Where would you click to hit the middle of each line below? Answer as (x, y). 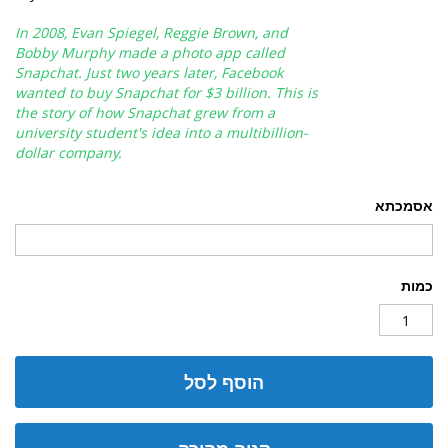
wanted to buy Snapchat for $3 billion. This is (166, 92)
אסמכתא (404, 205)
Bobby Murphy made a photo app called (150, 52)
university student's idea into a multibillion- (161, 132)
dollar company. (68, 152)
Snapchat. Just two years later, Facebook (149, 72)
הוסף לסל (224, 382)
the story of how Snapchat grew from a (145, 112)
